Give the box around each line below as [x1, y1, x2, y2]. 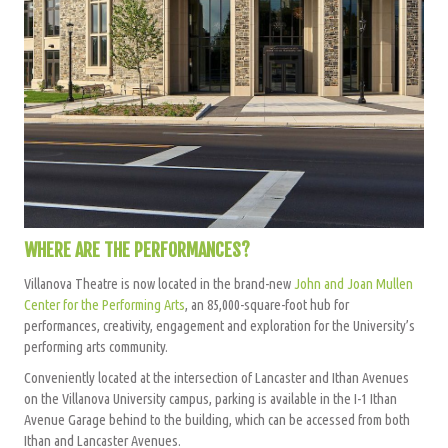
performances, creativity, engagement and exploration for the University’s [24, 316, 415, 334]
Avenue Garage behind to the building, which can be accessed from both [24, 410, 410, 428]
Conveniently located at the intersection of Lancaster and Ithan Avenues [24, 368, 409, 386]
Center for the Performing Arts [24, 295, 185, 313]
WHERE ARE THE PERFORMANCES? [24, 238, 250, 261]
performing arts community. [24, 337, 168, 355]
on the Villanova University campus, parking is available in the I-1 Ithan [24, 389, 397, 407]
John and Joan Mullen [294, 274, 413, 292]
